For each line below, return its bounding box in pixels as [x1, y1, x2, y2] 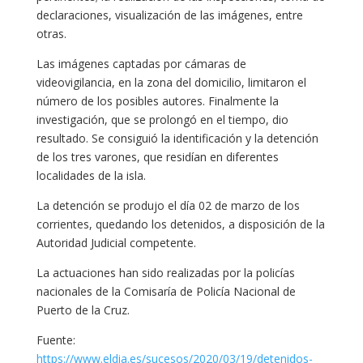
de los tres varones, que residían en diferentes [36, 148, 279, 164]
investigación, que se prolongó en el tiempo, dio [36, 111, 288, 127]
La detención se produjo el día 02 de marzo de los [36, 197, 300, 213]
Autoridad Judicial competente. [36, 234, 196, 250]
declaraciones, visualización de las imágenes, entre [36, 6, 303, 23]
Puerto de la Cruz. [36, 301, 130, 318]
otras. [36, 25, 66, 41]
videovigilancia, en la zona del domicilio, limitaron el [36, 74, 306, 90]
